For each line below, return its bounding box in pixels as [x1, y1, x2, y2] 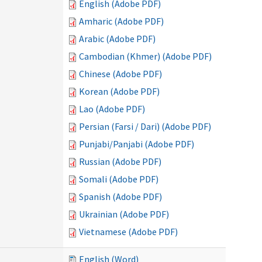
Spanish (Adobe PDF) [79, 191, 162, 202]
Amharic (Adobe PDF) [79, 15, 164, 27]
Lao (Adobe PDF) [79, 103, 145, 115]
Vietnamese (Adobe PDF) [79, 226, 178, 237]
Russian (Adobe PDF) [79, 156, 161, 167]
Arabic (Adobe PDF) [79, 33, 156, 44]
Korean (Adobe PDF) [79, 85, 160, 97]
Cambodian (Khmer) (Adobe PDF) [79, 50, 212, 62]
